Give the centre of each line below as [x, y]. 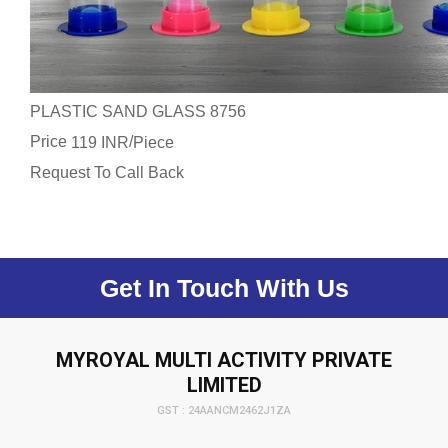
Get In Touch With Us [224, 287]
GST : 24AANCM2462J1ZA [224, 411]
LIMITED [224, 384]
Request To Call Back [107, 172]
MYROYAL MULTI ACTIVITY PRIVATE [224, 359]
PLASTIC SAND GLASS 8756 [138, 111]
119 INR [100, 142]
